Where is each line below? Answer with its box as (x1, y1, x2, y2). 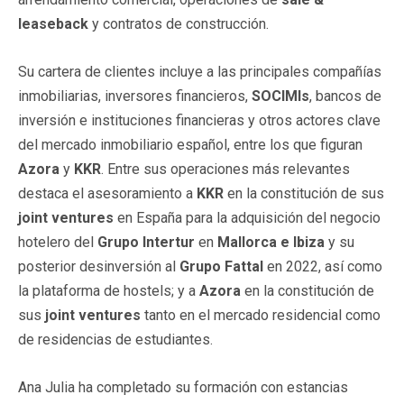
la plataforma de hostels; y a (18, 281, 199, 299)
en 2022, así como (263, 257, 382, 275)
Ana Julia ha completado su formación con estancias (18, 378, 348, 396)
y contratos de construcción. (88, 14, 269, 32)
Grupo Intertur (97, 233, 195, 251)
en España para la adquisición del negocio (114, 208, 381, 226)
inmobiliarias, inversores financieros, (18, 87, 252, 105)
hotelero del (18, 233, 97, 251)
